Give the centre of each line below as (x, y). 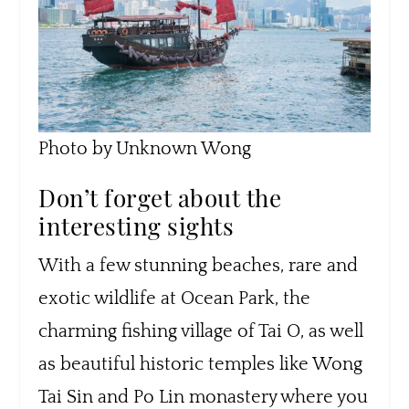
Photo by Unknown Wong (145, 148)
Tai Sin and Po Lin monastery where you (204, 397)
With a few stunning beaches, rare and (199, 265)
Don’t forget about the (160, 197)
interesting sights (136, 225)
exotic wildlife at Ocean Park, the (175, 298)
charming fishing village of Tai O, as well (201, 331)
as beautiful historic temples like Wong (201, 364)
